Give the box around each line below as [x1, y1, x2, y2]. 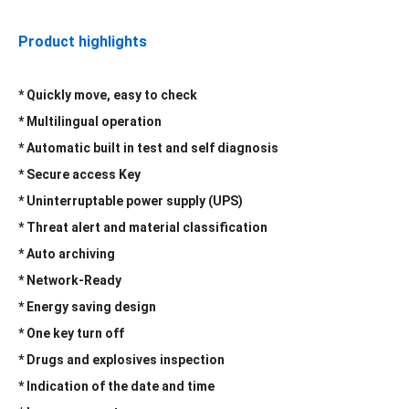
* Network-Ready [18, 273, 121, 288]
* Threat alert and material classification [18, 220, 267, 235]
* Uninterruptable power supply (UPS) [18, 194, 243, 208]
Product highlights [18, 33, 147, 50]
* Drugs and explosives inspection [18, 352, 225, 367]
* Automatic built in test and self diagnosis [18, 141, 278, 155]
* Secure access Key [18, 167, 141, 182]
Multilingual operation [26, 114, 162, 129]
